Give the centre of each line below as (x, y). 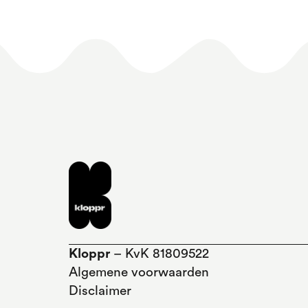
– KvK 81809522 (159, 254)
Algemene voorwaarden (139, 273)
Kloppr (89, 254)
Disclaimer (100, 291)
